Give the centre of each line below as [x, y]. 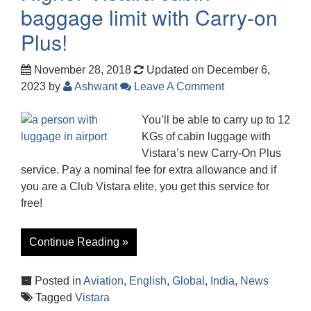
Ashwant [96, 86]
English [148, 280]
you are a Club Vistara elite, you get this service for [145, 186]
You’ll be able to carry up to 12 [216, 119]
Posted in [58, 280]
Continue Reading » [79, 242]
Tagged [54, 297]
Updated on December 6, [207, 69]
